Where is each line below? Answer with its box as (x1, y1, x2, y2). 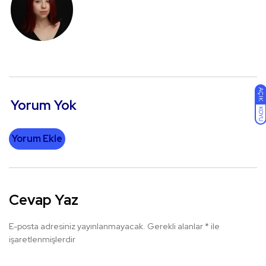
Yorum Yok (11, 97, 77, 115)
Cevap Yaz (9, 191, 78, 210)
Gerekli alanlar (147, 221, 205, 232)
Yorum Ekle (12, 132, 62, 145)
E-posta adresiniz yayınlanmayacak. (9, 221, 145, 232)
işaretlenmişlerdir (9, 234, 75, 245)
